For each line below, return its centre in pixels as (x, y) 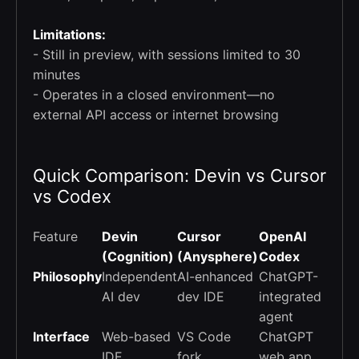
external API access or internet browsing (156, 114)
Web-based (136, 336)
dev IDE (201, 296)
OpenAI (282, 236)
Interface (61, 336)
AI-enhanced (215, 276)
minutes (56, 74)
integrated (290, 296)
